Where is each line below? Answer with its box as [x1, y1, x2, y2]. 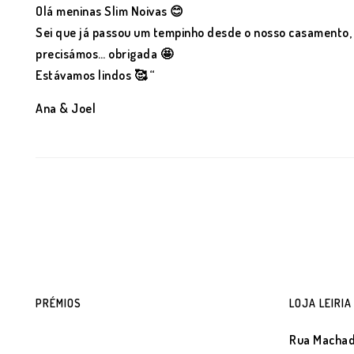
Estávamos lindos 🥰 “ [36, 67, 155, 83]
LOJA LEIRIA [289, 296, 352, 310]
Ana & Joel [36, 100, 96, 116]
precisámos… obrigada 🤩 [36, 46, 173, 62]
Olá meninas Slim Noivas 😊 [36, 3, 184, 19]
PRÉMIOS [36, 296, 81, 310]
